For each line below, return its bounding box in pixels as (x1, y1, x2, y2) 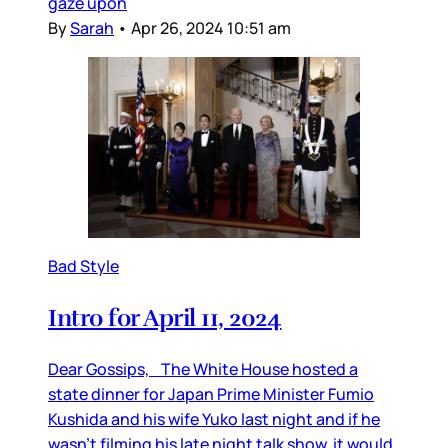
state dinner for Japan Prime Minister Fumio (48, 383, 374, 406)
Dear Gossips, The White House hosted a (48, 358, 358, 381)
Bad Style (48, 255, 119, 278)
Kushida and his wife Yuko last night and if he (48, 408, 380, 431)
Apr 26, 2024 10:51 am (131, 16, 291, 39)
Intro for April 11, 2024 (48, 303, 282, 334)
